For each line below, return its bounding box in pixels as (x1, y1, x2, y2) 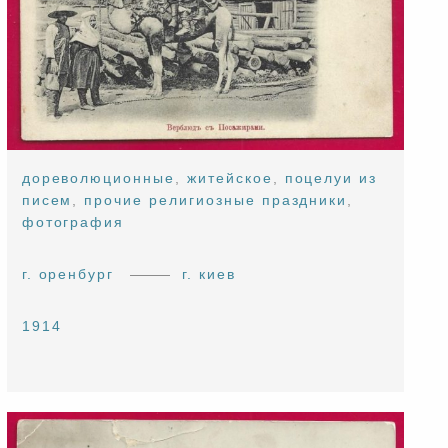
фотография (21, 214, 125, 231)
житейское (186, 170, 273, 187)
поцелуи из (284, 170, 378, 187)
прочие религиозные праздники (84, 192, 348, 209)
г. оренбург (21, 266, 115, 283)
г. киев (182, 266, 236, 283)
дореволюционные (21, 170, 176, 187)
